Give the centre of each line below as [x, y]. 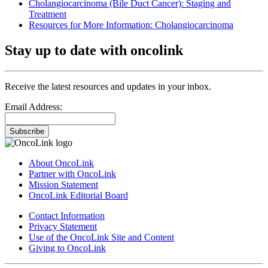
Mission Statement [63, 184]
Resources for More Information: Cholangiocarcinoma [131, 25]
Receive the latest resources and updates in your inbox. [108, 86]
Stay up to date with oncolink [94, 51]
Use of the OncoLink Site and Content [101, 237]
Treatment [48, 14]
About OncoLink [61, 163]
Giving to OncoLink [67, 248]
